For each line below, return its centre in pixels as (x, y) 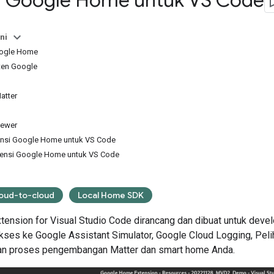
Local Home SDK (111, 195)
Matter (124, 250)
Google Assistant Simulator (94, 235)
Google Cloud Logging (203, 235)
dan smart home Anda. (187, 250)
